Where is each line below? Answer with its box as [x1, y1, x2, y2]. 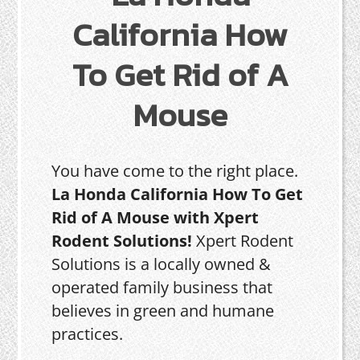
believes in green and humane [51, 300, 275, 321]
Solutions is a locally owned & [51, 253, 272, 275]
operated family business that [51, 276, 273, 298]
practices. [51, 323, 124, 345]
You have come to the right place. [51, 160, 299, 182]
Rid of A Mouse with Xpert [51, 207, 260, 228]
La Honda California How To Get [51, 183, 304, 205]
